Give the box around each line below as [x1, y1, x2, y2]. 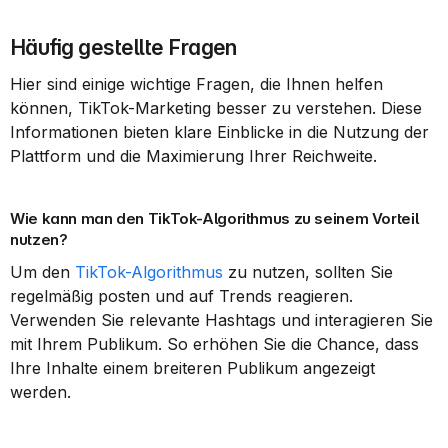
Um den [10, 262, 75, 282]
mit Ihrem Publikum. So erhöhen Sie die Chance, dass [10, 334, 419, 354]
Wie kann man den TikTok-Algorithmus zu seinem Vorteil [10, 209, 419, 228]
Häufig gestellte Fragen [10, 35, 237, 60]
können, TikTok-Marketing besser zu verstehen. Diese [10, 98, 422, 118]
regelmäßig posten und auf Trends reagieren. [10, 286, 353, 306]
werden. [10, 382, 71, 402]
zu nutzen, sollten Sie [223, 262, 393, 282]
